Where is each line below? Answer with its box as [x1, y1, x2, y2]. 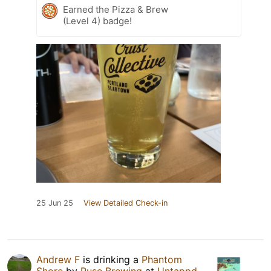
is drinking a [80, 253, 142, 266]
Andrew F [36, 253, 80, 266]
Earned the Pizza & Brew [63, 4, 168, 16]
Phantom [142, 253, 182, 266]
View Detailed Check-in [83, 198, 168, 208]
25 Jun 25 [36, 198, 73, 208]
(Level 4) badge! [63, 15, 132, 27]
